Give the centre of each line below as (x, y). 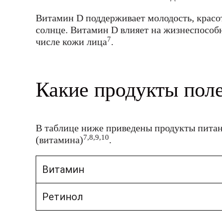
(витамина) (59, 140)
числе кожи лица (71, 42)
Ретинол (63, 197)
